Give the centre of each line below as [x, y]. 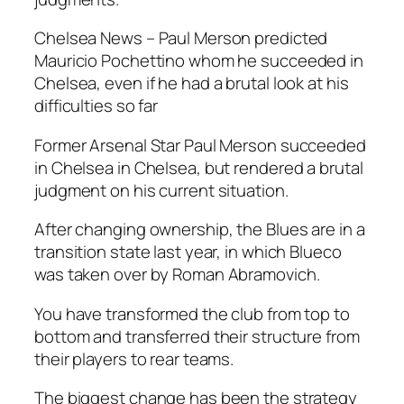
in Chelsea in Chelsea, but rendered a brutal [199, 167]
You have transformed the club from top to [192, 313]
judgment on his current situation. [161, 190]
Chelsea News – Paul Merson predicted [181, 38]
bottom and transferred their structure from [197, 336]
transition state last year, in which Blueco [188, 252]
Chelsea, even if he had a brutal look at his [192, 83]
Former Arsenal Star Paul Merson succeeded [200, 145]
